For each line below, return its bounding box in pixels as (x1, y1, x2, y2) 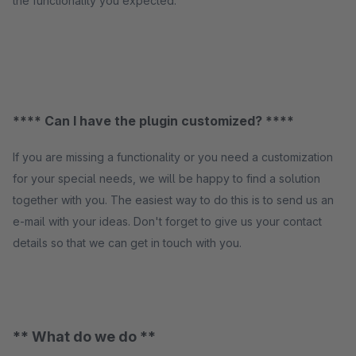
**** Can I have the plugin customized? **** (13, 113, 294, 129)
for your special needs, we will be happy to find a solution (13, 172, 320, 185)
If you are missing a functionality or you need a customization (13, 150, 333, 164)
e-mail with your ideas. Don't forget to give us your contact (13, 215, 322, 228)
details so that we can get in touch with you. (13, 236, 245, 250)
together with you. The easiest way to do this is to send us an (13, 193, 334, 207)
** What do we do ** (13, 328, 156, 345)
